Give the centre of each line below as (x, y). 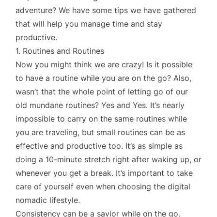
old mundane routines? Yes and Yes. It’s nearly (100, 105)
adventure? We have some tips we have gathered (106, 10)
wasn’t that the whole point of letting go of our (102, 91)
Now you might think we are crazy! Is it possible (104, 64)
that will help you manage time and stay (89, 23)
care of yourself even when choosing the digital (103, 186)
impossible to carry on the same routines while (101, 118)
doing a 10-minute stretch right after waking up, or (108, 159)
